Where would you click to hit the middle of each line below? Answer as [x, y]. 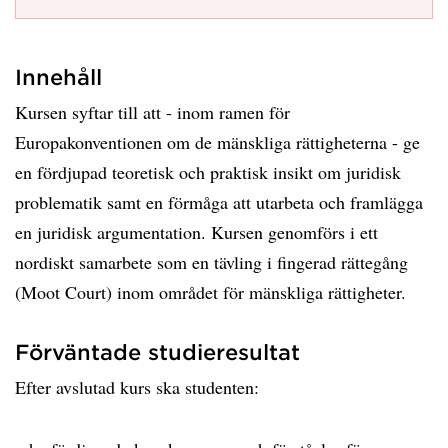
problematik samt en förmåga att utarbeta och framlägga [219, 202]
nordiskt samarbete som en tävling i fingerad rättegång [211, 262]
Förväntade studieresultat [157, 351]
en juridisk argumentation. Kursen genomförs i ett [196, 232]
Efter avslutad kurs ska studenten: [137, 387]
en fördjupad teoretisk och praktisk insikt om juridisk [208, 172]
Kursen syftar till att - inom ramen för [152, 112]
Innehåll [58, 76]
